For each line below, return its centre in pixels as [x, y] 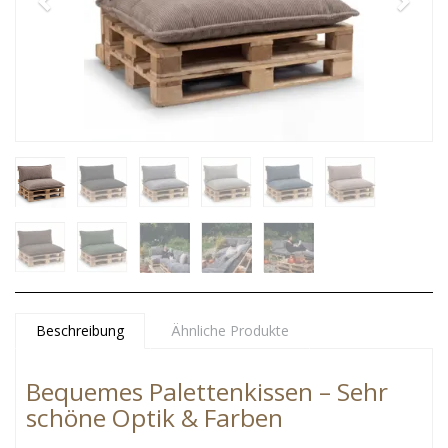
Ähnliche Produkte [230, 330]
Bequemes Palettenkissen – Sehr [207, 391]
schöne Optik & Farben [154, 417]
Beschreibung [80, 330]
